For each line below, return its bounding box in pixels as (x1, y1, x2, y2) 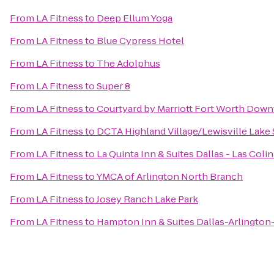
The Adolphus (97, 57, 160, 70)
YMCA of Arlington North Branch (96, 170, 243, 183)
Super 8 (97, 80, 130, 92)
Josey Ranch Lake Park (96, 193, 198, 206)
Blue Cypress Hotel (97, 34, 184, 47)
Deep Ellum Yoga (97, 12, 172, 24)
